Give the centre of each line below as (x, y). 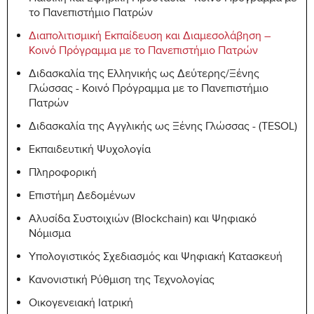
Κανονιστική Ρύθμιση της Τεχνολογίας (122, 281)
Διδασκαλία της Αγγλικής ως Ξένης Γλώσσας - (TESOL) (163, 128)
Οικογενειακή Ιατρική (81, 304)
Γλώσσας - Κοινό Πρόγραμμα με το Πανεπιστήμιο (149, 90)
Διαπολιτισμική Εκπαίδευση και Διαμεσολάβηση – (150, 37)
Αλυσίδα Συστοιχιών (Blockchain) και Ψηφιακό (143, 220)
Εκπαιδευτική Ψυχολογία (90, 151)
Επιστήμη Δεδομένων (82, 197)
